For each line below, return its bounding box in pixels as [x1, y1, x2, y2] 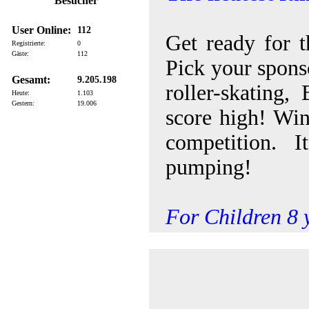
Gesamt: [12, 74, 50, 86]
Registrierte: [12, 39, 46, 47]
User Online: [12, 24, 71, 36]
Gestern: [12, 99, 34, 107]
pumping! [166, 155, 252, 179]
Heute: [12, 89, 30, 97]
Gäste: [12, 50, 29, 57]
